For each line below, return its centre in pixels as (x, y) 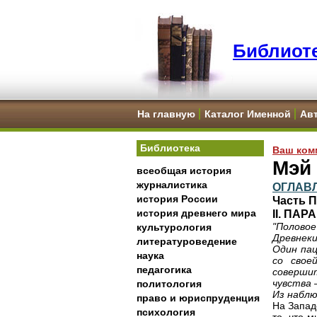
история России (177, 199)
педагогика (164, 270)
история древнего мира (196, 213)
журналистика (172, 185)
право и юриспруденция (198, 298)
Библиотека (170, 148)
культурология (174, 227)
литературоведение (187, 241)
